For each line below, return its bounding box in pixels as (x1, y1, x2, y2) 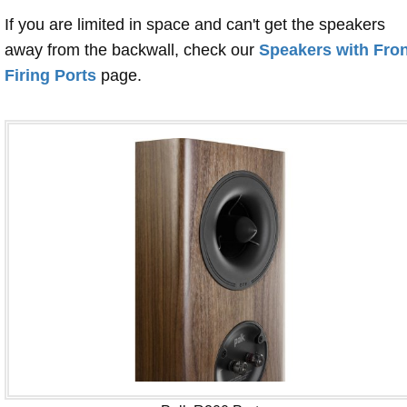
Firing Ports (5, 65, 96, 84)
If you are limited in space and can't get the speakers (5, 15, 385, 34)
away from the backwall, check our (5, 40, 259, 59)
